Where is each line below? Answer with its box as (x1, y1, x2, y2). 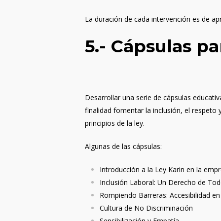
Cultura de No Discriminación (100, 203, 193, 213)
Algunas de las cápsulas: (85, 142, 162, 151)
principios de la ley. (85, 118, 145, 128)
